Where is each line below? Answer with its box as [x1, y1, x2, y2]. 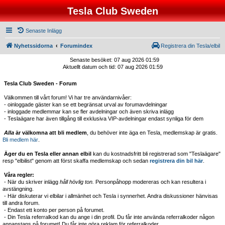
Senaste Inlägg [26, 28, 62, 34]
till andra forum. [3, 200, 40, 206]
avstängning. [3, 186, 34, 192]
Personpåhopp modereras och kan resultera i [94, 179, 206, 185]
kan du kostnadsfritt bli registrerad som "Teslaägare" [91, 151, 220, 157]
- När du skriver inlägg [3, 179, 60, 185]
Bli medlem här [3, 137, 38, 143]
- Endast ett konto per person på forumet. [3, 207, 104, 213]
